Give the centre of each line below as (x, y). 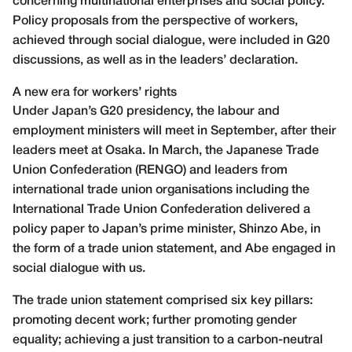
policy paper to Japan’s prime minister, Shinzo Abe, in (167, 230)
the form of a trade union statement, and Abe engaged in (174, 249)
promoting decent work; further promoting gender (155, 321)
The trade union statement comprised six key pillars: (163, 301)
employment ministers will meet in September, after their (174, 132)
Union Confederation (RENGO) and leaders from (150, 171)
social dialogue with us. (79, 269)
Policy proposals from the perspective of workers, (155, 22)
